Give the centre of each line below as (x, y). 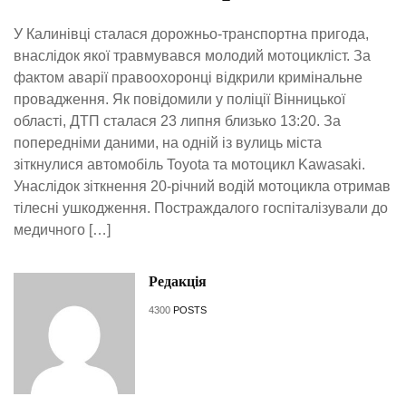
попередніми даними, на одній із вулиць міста (168, 143)
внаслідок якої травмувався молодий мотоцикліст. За (192, 56)
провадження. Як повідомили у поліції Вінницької (179, 100)
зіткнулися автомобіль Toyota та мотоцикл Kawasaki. (189, 165)
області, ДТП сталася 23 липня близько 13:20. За (177, 121)
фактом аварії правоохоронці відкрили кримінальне (188, 78)
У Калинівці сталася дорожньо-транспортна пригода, (191, 34)
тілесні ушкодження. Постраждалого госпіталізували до (201, 208)
